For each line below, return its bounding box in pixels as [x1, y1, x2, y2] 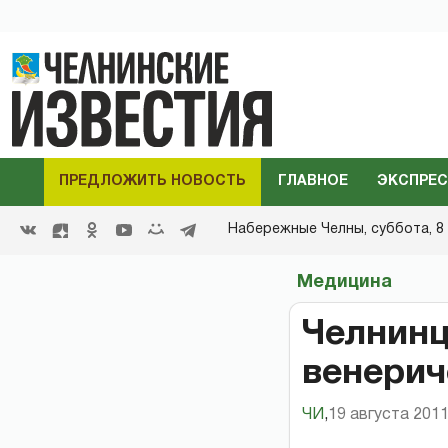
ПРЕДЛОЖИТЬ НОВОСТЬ [58, 174, 246, 188]
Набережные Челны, [228, 222, 371, 236]
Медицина [297, 273, 392, 291]
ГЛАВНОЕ [277, 174, 348, 188]
